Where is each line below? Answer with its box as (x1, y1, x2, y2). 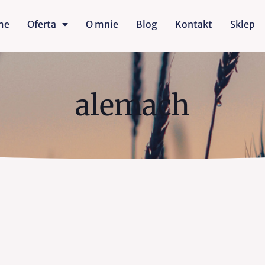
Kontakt (175, 18, 213, 30)
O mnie (86, 18, 119, 30)
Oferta (27, 18, 57, 30)
